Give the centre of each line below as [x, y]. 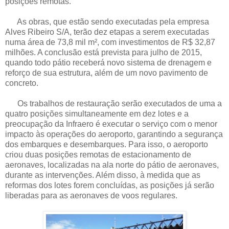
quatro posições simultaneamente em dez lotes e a [97, 114]
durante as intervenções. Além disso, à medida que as [103, 175]
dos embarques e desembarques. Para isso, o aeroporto [107, 145]
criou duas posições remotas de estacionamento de [98, 155]
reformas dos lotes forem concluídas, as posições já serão [110, 186]
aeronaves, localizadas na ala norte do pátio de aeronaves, [112, 165]
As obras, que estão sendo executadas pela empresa [107, 22]
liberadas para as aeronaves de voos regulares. [91, 196]
